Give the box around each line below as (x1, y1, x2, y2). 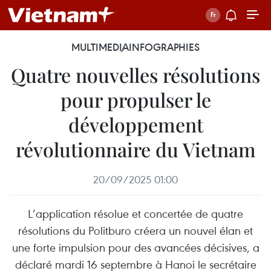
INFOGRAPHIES (129, 41, 200, 54)
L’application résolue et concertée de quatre (28, 206, 243, 221)
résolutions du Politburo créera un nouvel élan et (18, 223, 253, 238)
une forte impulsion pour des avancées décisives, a (11, 240, 260, 255)
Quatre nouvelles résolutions (11, 62, 260, 88)
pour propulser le (60, 87, 211, 113)
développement (68, 111, 203, 137)
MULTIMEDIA (71, 41, 129, 54)
